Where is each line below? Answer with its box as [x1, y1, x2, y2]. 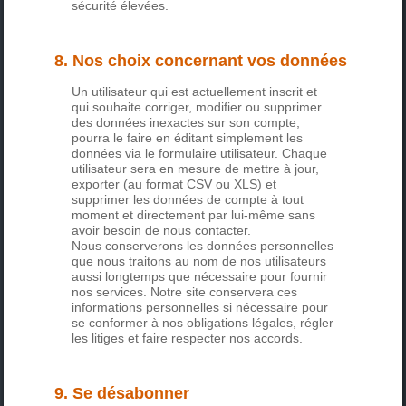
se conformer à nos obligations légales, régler [72, 315, 334, 331]
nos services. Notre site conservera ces [72, 285, 298, 300]
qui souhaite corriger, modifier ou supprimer [72, 100, 323, 115]
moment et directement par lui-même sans [72, 208, 316, 223]
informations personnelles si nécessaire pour [72, 300, 329, 315]
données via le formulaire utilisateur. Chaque [72, 146, 328, 161]
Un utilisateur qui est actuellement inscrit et [72, 84, 318, 100]
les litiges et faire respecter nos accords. [72, 331, 304, 346]
